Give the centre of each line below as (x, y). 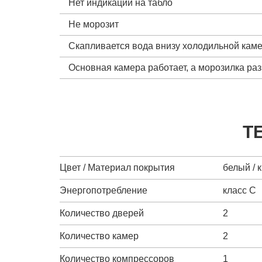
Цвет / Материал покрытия (117, 167)
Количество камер (99, 236)
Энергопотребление (104, 190)
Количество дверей (102, 213)
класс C (240, 190)
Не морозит (94, 24)
